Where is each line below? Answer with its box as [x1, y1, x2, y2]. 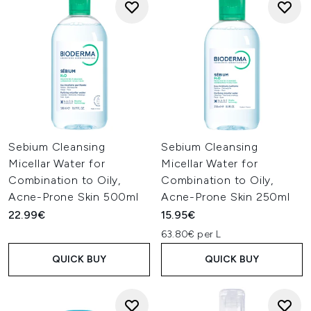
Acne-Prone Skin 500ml [8, 190, 139, 203]
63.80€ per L [161, 228, 221, 240]
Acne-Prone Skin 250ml [161, 190, 290, 203]
